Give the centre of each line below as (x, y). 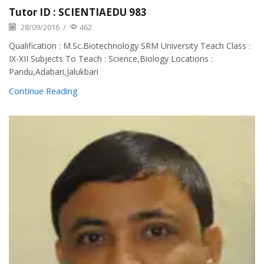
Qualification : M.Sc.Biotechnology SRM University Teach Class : (130, 45)
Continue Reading (43, 90)
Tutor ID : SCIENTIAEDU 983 (78, 12)
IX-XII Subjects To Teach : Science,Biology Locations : (111, 58)
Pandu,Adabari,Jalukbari (54, 71)
